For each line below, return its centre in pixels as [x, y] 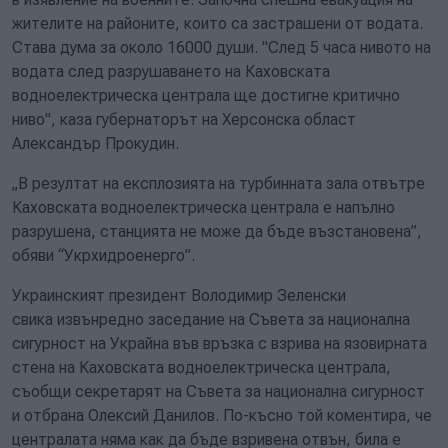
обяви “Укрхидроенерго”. [103, 255]
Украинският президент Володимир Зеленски [179, 295]
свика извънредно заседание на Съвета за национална [211, 319]
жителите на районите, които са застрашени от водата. [217, 23]
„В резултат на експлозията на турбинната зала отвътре [218, 183]
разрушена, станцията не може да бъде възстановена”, [217, 231]
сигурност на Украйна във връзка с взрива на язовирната [219, 343]
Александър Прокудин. [95, 143]
